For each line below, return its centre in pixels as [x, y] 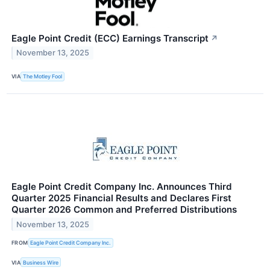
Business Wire [41, 262]
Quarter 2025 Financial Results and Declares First [121, 198]
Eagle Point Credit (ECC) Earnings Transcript [110, 38]
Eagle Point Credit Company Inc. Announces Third [122, 186]
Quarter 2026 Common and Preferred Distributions [124, 209]
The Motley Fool [43, 77]
